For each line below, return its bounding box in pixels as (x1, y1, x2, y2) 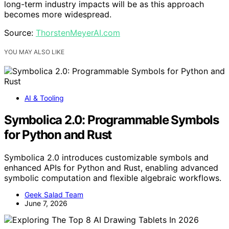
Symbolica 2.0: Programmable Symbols (4, 112, 219, 127)
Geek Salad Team (25, 190, 83, 199)
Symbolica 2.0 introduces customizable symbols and (4, 152, 209, 163)
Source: (4, 28, 36, 38)
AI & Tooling (25, 94, 64, 103)
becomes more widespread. (4, 9, 111, 20)
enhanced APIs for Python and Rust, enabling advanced (4, 162, 218, 173)
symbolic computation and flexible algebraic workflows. (4, 172, 221, 183)
